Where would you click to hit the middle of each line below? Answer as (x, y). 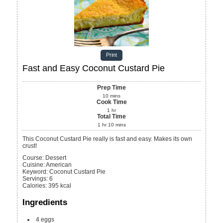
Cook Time (111, 102)
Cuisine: (34, 165)
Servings (35, 179)
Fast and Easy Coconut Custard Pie (94, 68)
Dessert (56, 158)
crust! (30, 146)
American (59, 165)
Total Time (111, 117)
